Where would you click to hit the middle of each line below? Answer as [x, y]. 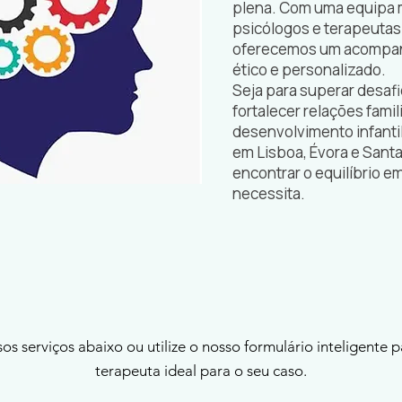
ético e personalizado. [309, 70]
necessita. [270, 193]
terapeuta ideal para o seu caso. [201, 371]
